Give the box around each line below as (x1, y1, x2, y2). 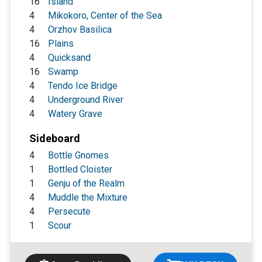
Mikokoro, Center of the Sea (47, 9, 162, 21)
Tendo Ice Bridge (47, 80, 118, 91)
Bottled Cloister (47, 163, 112, 175)
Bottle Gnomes (47, 149, 109, 161)
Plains (47, 37, 74, 49)
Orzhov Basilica (47, 23, 112, 35)
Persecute (47, 205, 91, 217)
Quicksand (47, 51, 91, 63)
